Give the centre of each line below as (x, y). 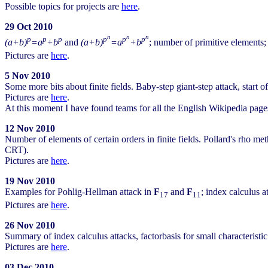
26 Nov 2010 (30, 226)
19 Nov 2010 (30, 181)
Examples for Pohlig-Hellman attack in (79, 192)
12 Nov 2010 (30, 129)
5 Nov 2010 (28, 76)
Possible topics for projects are (63, 7)
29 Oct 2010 (29, 27)
